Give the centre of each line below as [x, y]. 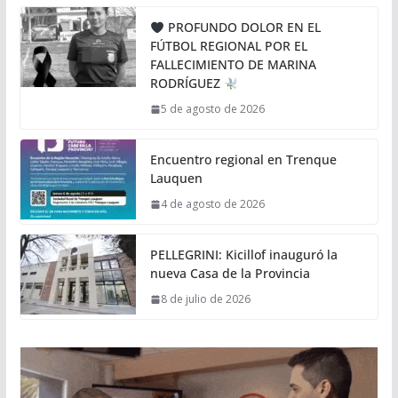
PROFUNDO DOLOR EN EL [242, 28]
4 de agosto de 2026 [212, 204]
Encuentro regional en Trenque [243, 160]
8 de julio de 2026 [205, 299]
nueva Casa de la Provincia [230, 274]
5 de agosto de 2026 [212, 109]
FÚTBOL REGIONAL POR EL [228, 46]
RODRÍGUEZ [187, 84]
